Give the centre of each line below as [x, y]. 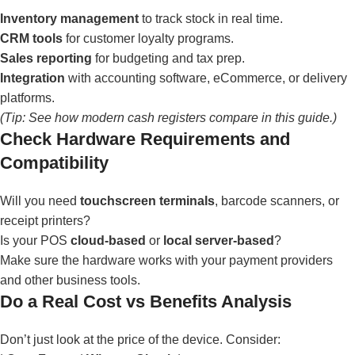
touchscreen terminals [147, 201]
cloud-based [108, 240]
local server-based [219, 240]
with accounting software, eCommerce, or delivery [206, 78]
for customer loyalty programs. [148, 38]
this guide [302, 118]
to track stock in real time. [211, 19]
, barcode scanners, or [277, 201]
